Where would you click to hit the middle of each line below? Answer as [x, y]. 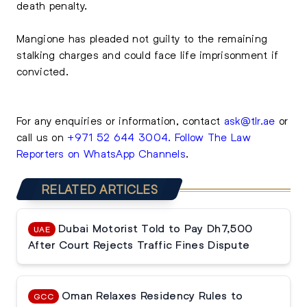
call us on [42, 137]
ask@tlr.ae [249, 120]
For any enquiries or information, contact [120, 120]
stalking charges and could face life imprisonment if [148, 54]
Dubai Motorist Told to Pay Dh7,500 [155, 228]
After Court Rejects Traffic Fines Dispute [139, 245]
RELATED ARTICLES [99, 189]
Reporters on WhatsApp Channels [101, 153]
